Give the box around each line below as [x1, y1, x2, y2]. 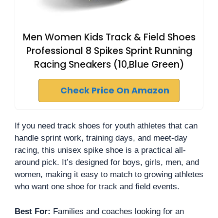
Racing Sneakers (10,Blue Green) [34, 58, 184, 71]
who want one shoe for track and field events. [15, 182, 180, 191]
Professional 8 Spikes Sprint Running [26, 44, 192, 57]
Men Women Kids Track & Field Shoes [22, 31, 196, 44]
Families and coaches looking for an [51, 206, 184, 216]
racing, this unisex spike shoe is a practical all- [15, 145, 186, 155]
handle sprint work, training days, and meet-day [15, 133, 187, 143]
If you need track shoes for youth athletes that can [15, 121, 198, 130]
